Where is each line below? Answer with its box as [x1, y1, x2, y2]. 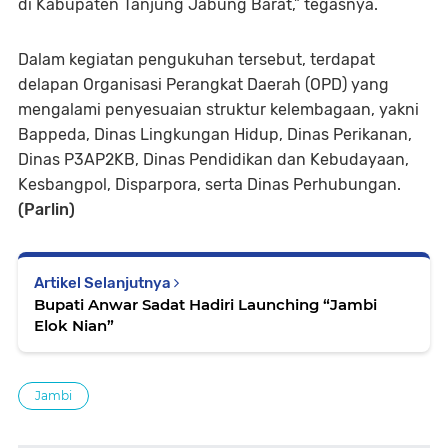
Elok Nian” [34, 316, 114, 336]
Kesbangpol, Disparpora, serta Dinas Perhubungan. [18, 175, 401, 195]
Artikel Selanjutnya [34, 274, 174, 293]
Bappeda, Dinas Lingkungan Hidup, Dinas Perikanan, [18, 125, 412, 145]
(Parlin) [18, 200, 75, 220]
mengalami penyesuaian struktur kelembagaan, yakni [18, 100, 419, 120]
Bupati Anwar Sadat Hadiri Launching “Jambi [34, 295, 377, 315]
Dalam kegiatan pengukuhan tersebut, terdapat [18, 50, 375, 70]
